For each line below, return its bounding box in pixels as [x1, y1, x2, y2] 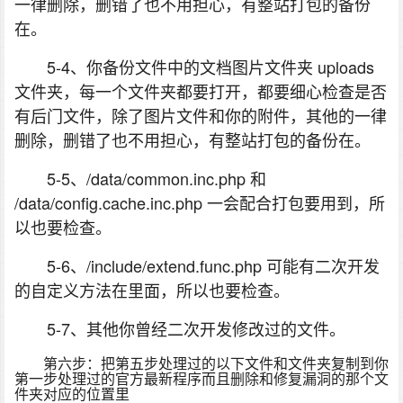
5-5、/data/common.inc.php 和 [47, 166, 266, 191]
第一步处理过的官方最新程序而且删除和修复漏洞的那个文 [14, 368, 389, 390]
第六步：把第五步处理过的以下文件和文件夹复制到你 [43, 353, 389, 374]
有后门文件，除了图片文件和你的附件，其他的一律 [14, 103, 387, 128]
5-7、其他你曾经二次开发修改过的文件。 [47, 317, 345, 341]
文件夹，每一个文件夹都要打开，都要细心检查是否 [14, 79, 387, 103]
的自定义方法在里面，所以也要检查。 [14, 278, 290, 302]
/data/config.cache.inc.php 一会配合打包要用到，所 [14, 191, 385, 215]
